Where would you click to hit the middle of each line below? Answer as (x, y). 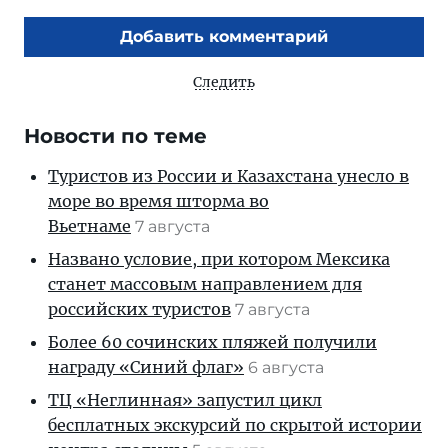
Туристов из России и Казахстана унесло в (228, 175)
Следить (224, 81)
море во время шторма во (158, 200)
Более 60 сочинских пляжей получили (212, 341)
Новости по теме (115, 135)
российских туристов (139, 308)
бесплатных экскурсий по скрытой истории (235, 424)
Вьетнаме (89, 225)
